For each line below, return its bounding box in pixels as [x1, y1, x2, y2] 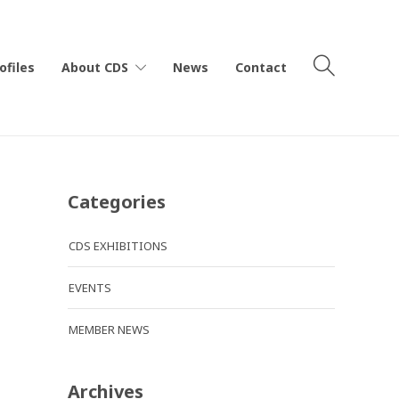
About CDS [61, 59, 128, 76]
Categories [68, 190, 166, 214]
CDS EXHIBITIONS [69, 238, 167, 254]
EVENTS [69, 280, 111, 296]
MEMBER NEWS [69, 322, 150, 338]
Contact [235, 59, 287, 76]
